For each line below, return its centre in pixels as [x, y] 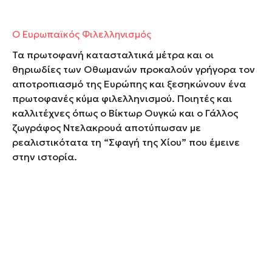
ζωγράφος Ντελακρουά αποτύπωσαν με [107, 127]
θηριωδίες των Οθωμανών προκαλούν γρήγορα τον [134, 69]
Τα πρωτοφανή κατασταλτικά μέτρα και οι [113, 54]
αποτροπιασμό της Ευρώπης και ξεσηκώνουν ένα [129, 83]
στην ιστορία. [46, 156]
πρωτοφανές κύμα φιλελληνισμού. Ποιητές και [122, 98]
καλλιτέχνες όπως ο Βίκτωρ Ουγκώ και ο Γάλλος [125, 113]
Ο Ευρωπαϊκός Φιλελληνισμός [82, 34]
